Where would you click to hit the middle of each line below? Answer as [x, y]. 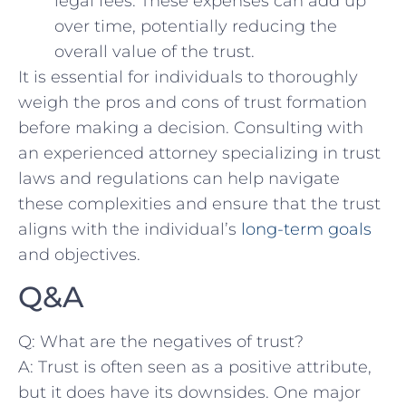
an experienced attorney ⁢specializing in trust [199, 154]
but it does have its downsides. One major [189, 393]
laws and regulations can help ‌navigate [179, 179]
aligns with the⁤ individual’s [130, 230]
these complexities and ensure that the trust [199, 204]
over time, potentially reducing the [196, 27]
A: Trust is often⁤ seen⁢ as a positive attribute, [195, 367]
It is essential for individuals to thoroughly [188, 77]
